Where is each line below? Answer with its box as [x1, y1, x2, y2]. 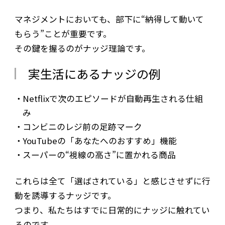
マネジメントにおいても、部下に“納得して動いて [14, 13, 204, 26]
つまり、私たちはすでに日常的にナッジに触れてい [14, 203, 210, 216]
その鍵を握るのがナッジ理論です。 [14, 42, 150, 55]
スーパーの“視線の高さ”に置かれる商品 [23, 149, 176, 161]
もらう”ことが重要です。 [14, 28, 111, 40]
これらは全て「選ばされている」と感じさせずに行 [14, 174, 210, 187]
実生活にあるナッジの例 [28, 65, 161, 83]
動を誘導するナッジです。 [14, 189, 116, 201]
